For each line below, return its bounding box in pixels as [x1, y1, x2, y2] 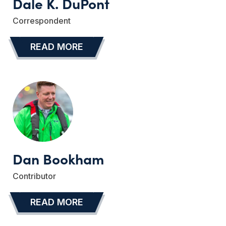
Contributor [13, 171, 56, 182]
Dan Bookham [13, 148, 104, 169]
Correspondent [13, 16, 71, 26]
